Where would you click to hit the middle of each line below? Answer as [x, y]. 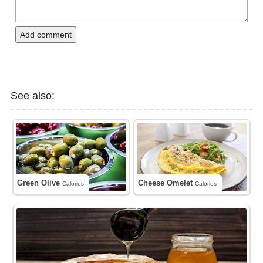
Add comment [46, 35]
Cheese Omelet [169, 183]
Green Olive [43, 183]
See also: [36, 96]
